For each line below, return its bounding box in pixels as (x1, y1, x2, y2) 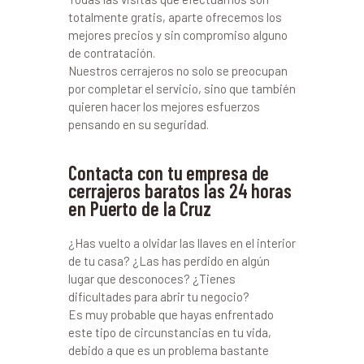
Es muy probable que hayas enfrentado (68, 307, 274, 323)
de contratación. (68, 45, 155, 61)
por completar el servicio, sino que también (68, 81, 296, 97)
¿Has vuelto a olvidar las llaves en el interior (68, 236, 296, 251)
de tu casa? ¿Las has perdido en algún (68, 253, 270, 269)
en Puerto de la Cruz (68, 197, 211, 221)
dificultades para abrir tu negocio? (68, 289, 249, 305)
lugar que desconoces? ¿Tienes (68, 271, 236, 287)
